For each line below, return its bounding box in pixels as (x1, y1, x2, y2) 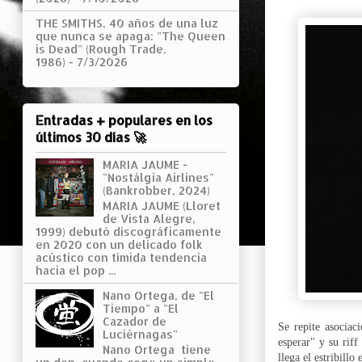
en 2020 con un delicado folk (36, 238, 203, 252)
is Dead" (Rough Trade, (36, 41, 166, 56)
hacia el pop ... (36, 263, 116, 278)
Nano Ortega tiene (102, 342, 211, 356)
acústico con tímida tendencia (36, 250, 207, 265)
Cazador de (102, 314, 166, 329)
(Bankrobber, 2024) (102, 183, 210, 198)
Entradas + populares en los (36, 112, 213, 129)
